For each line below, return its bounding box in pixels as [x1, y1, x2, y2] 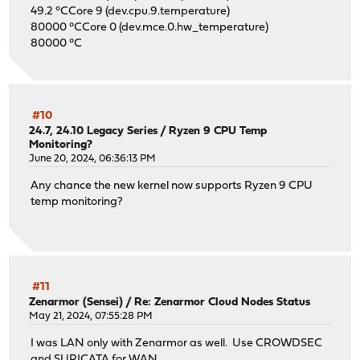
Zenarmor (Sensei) [29, 296, 124, 309]
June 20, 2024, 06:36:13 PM [29, 153, 157, 164]
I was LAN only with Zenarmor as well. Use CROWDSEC [31, 337, 323, 350]
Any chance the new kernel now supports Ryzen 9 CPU [31, 180, 313, 193]
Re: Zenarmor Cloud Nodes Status [134, 296, 311, 309]
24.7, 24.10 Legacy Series [29, 125, 158, 137]
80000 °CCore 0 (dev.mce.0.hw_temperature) [31, 21, 269, 34]
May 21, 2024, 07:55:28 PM [29, 310, 153, 321]
